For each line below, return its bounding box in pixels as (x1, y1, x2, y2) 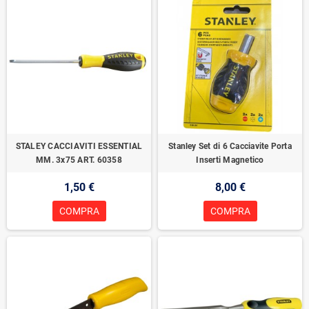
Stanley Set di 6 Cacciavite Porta (168, 141, 292, 152)
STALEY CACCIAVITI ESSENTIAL (15, 141, 143, 152)
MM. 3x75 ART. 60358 (36, 155, 122, 166)
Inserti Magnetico (196, 155, 264, 166)
